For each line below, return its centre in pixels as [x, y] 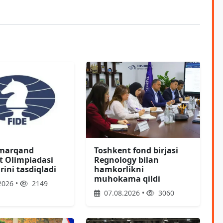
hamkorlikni [119, 169]
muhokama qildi [127, 179]
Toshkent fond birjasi [136, 151]
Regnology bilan [126, 160]
